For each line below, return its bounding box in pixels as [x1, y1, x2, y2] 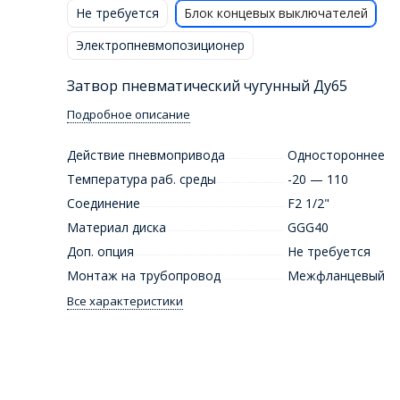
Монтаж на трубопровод [66, 267, 221, 285]
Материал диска [66, 219, 166, 237]
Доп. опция [66, 243, 134, 261]
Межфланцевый [287, 267, 385, 285]
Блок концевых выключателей [183, 4, 368, 21]
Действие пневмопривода [66, 146, 225, 164]
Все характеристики [66, 293, 183, 310]
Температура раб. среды [66, 171, 216, 188]
